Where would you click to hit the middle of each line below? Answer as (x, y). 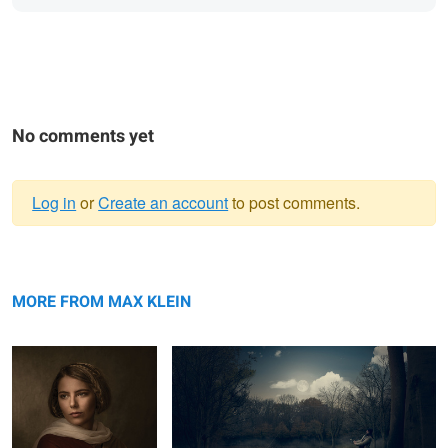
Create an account (163, 202)
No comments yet (83, 136)
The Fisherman (213, 277)
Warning (85, 252)
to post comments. (294, 202)
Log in (54, 202)
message (91, 289)
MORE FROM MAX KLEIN (101, 301)
